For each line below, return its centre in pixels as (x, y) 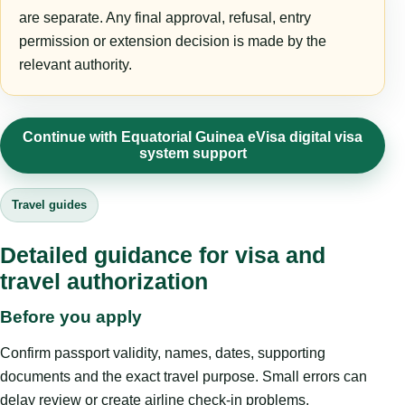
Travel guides (49, 205)
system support (193, 154)
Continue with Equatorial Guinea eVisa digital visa (193, 137)
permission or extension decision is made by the (173, 42)
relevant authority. (75, 65)
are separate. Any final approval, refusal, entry (165, 18)
